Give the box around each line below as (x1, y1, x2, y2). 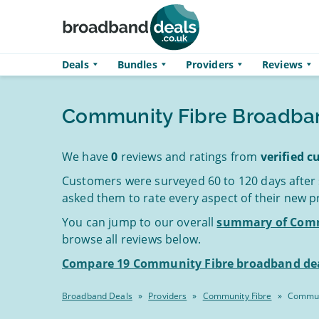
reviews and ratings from (117, 149, 261, 164)
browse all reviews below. (62, 231, 202, 247)
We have (62, 149, 112, 164)
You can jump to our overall (62, 214, 217, 230)
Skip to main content (8, 38, 122, 53)
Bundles (117, 58, 157, 71)
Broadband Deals (62, 290, 132, 302)
